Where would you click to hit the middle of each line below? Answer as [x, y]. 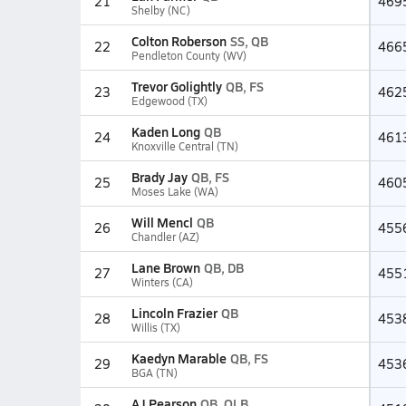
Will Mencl [162, 222]
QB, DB [223, 267]
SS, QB [249, 41]
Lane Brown [165, 267]
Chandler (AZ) [165, 237]
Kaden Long [165, 131]
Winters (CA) [162, 282]
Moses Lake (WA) [174, 191]
